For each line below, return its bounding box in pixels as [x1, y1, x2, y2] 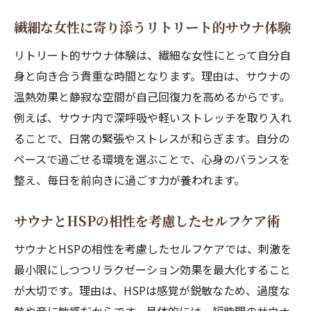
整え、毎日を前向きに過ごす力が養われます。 [14, 171, 245, 188]
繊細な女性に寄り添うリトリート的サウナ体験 [14, 17, 291, 37]
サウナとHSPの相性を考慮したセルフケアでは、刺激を [14, 240, 292, 257]
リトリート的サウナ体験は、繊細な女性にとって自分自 [14, 47, 291, 63]
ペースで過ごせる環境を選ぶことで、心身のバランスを [14, 151, 290, 167]
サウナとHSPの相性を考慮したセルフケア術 [14, 211, 280, 230]
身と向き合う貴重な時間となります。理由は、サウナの [14, 67, 290, 84]
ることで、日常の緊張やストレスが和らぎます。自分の [14, 130, 289, 146]
